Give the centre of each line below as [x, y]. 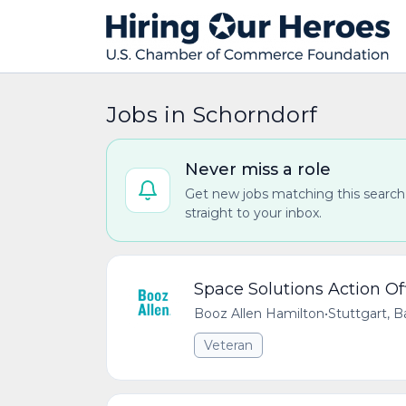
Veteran [228, 345]
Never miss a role [258, 169]
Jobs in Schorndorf [212, 115]
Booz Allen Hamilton [259, 314]
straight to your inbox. [253, 213]
